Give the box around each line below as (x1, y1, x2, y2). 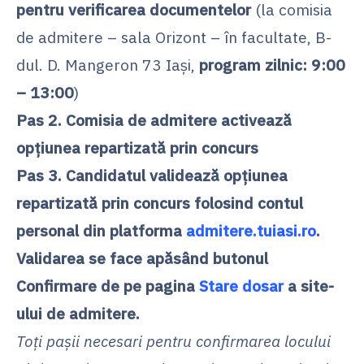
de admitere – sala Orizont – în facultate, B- (16, 26, 331, 47)
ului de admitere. (16, 302, 140, 323)
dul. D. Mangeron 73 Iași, (16, 54, 199, 75)
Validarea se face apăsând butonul (16, 247, 268, 268)
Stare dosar (199, 275, 284, 296)
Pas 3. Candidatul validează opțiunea (16, 164, 288, 185)
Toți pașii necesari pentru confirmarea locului (16, 330, 331, 351)
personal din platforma (16, 219, 186, 240)
